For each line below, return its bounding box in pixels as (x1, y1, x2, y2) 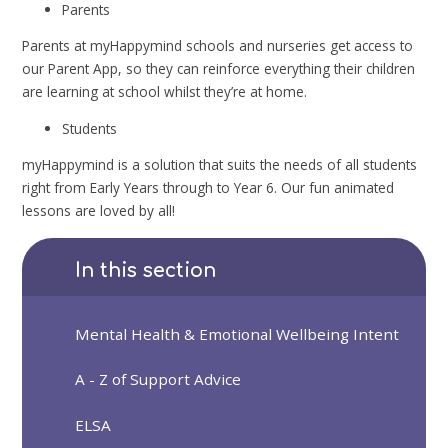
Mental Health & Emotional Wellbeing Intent (75, 324, 400, 345)
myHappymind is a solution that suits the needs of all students (22, 155, 418, 175)
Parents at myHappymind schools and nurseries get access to (22, 36, 414, 56)
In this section (75, 259, 217, 281)
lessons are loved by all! (22, 201, 176, 221)
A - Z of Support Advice (75, 369, 242, 390)
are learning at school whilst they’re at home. (22, 82, 308, 102)
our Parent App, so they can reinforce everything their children (22, 59, 416, 79)
